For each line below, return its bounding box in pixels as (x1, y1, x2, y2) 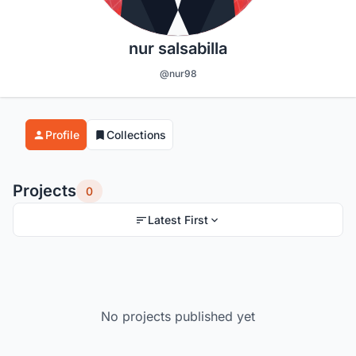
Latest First (148, 213, 208, 227)
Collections (106, 128, 166, 142)
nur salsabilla (129, 39, 227, 59)
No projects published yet (101, 308, 255, 325)
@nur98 (159, 68, 197, 80)
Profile (45, 128, 79, 142)
